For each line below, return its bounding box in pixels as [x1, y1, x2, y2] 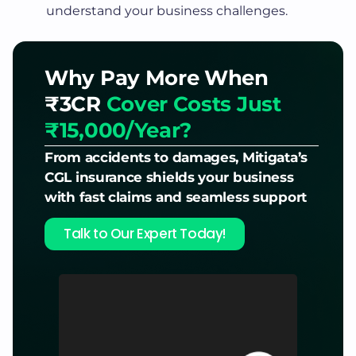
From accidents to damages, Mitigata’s [44, 149, 308, 165]
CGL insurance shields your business [44, 168, 294, 185]
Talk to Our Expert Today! [64, 223, 226, 243]
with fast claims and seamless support [44, 188, 307, 205]
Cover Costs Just [106, 91, 281, 117]
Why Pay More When [44, 64, 269, 91]
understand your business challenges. [46, 2, 288, 18]
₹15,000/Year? [44, 117, 192, 143]
